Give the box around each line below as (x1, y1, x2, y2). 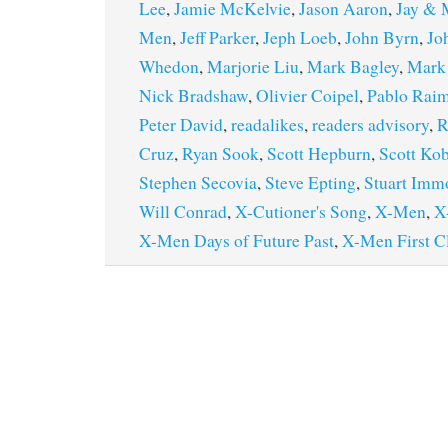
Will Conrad (139, 200, 227, 223)
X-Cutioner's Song (235, 200, 367, 223)
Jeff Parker (180, 26, 255, 49)
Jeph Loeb (263, 26, 337, 49)
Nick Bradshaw (139, 84, 248, 107)
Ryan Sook (182, 142, 259, 165)
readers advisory (312, 113, 429, 136)
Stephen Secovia (139, 171, 257, 194)
